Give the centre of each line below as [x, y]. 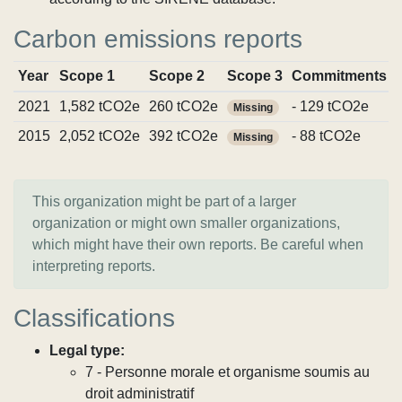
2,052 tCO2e [99, 136]
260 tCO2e [183, 106]
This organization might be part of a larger [164, 201]
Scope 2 [176, 76]
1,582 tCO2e [99, 106]
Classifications [94, 318]
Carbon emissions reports [158, 39]
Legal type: [87, 350]
